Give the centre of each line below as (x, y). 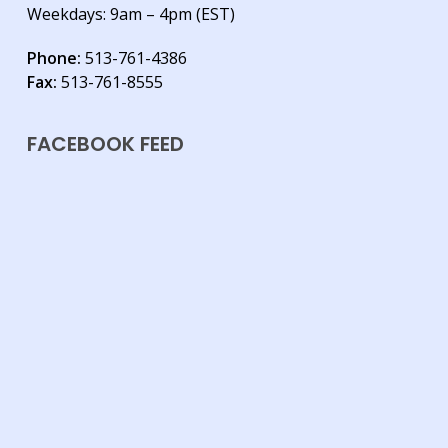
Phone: (55, 58)
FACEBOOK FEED (105, 144)
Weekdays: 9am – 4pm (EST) (130, 14)
